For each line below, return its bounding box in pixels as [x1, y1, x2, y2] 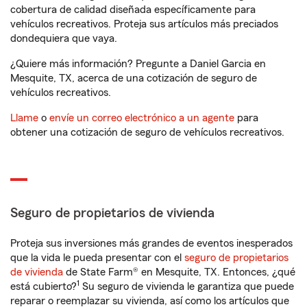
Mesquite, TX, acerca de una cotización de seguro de [10, 73, 257, 84]
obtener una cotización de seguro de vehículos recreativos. [10, 127, 284, 138]
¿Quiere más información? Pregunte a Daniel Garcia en [10, 58, 266, 69]
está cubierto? [10, 281, 77, 292]
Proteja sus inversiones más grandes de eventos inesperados [10, 238, 293, 249]
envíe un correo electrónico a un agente [49, 112, 234, 123]
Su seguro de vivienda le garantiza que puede [79, 281, 294, 292]
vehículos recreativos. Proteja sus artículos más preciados [10, 19, 278, 29]
